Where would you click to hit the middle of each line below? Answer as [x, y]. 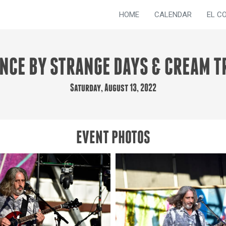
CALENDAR [173, 15]
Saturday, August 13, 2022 [113, 89]
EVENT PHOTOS [113, 139]
